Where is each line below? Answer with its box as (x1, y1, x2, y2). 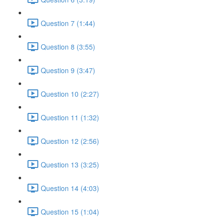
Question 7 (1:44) (41, 18, 95, 28)
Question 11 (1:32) (41, 112, 99, 122)
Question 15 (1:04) (41, 206, 99, 217)
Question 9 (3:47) (41, 65, 95, 75)
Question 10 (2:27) (41, 88, 99, 99)
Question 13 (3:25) (41, 159, 99, 169)
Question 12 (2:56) (41, 136, 99, 146)
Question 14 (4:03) (41, 183, 99, 193)
